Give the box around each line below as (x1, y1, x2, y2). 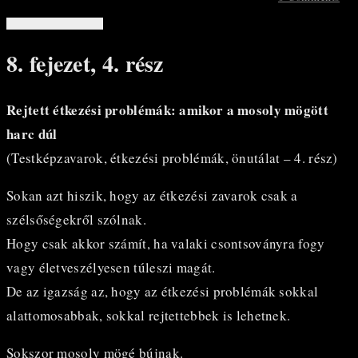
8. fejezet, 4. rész (6, 47, 164, 81)
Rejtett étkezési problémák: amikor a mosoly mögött (6, 99, 328, 120)
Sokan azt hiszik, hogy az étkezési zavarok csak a (6, 185, 298, 205)
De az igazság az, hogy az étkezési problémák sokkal (6, 281, 319, 300)
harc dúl (6, 123, 58, 144)
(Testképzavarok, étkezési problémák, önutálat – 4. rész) (6, 148, 338, 167)
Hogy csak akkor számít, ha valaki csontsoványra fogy (6, 233, 325, 253)
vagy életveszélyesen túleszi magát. (6, 257, 216, 276)
